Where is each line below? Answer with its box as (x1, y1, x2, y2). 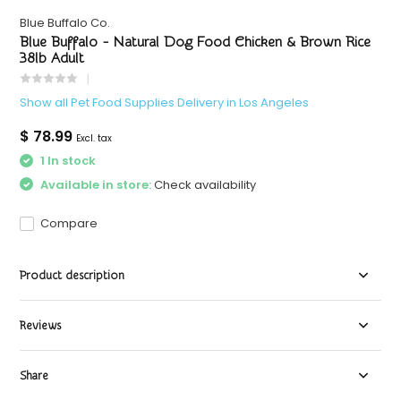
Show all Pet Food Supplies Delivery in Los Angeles (20, 94, 310, 112)
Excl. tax (76, 132, 113, 146)
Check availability (154, 175, 257, 193)
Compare (40, 215, 98, 233)
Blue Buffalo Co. (20, 14, 111, 32)
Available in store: (38, 175, 155, 193)
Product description (20, 269, 125, 283)
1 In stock (38, 152, 97, 170)
